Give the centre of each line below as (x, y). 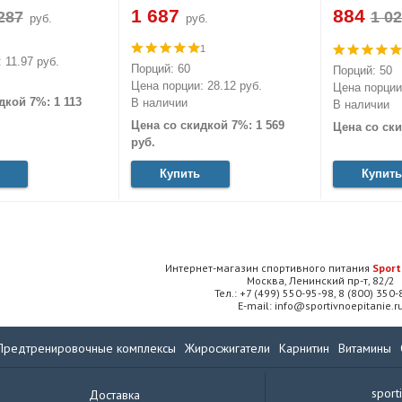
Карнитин (304, 348)
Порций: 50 (362, 70)
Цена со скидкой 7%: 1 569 (207, 125)
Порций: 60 (160, 68)
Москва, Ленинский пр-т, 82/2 (321, 280)
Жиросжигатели (227, 348)
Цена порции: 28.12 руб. (196, 85)
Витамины (365, 348)
